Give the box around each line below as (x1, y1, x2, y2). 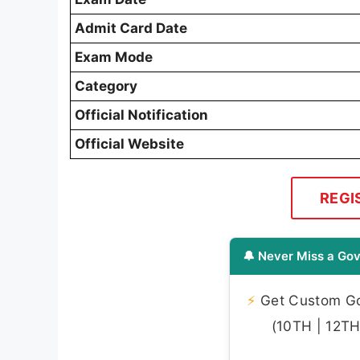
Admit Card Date (75, 20, 187, 37)
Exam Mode (75, 49, 153, 66)
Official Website (75, 136, 184, 153)
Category (75, 78, 137, 95)
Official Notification (75, 107, 208, 124)
